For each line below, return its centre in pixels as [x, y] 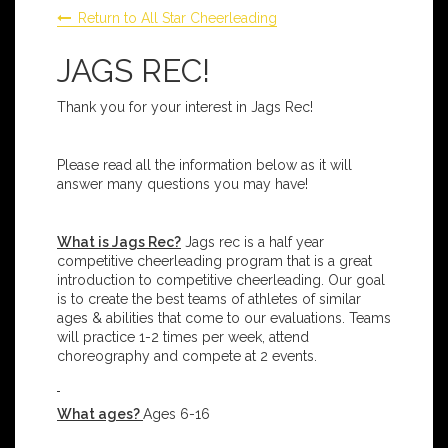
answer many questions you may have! [182, 184]
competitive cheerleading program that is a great [214, 261]
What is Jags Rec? [119, 242]
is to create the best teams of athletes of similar [209, 299]
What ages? [100, 414]
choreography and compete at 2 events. [187, 356]
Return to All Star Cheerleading [177, 18]
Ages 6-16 [176, 414]
